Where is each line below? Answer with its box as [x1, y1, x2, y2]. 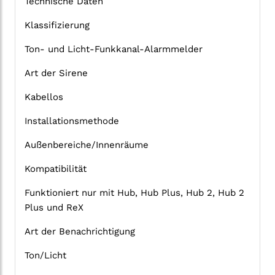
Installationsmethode [25, 115, 119, 127]
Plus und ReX [25, 202, 83, 214]
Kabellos [25, 91, 63, 103]
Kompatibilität [25, 163, 87, 175]
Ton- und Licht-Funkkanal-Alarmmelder [25, 44, 203, 55]
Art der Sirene [25, 68, 88, 79]
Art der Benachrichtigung [25, 226, 135, 238]
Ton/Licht [25, 250, 66, 261]
